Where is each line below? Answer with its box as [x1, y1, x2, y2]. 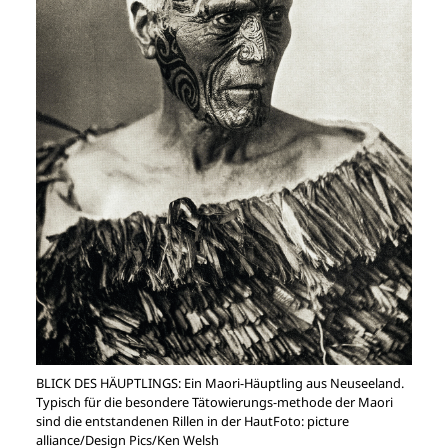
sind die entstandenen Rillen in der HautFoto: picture [36, 411, 349, 430]
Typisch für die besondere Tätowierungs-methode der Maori [36, 392, 393, 411]
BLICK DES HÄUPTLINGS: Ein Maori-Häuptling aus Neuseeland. [36, 373, 404, 392]
